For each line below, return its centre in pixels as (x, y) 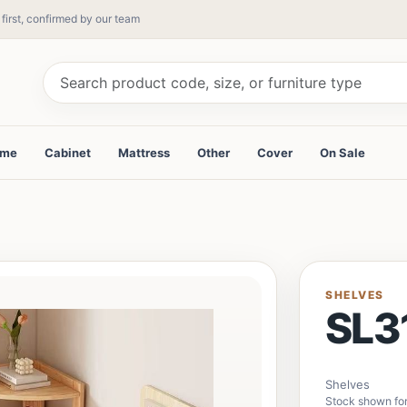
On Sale (342, 153)
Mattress (144, 153)
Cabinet (68, 153)
